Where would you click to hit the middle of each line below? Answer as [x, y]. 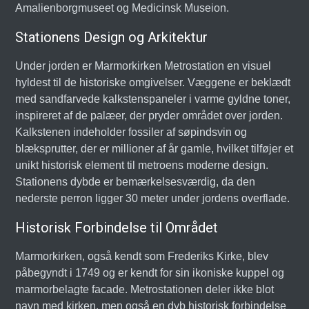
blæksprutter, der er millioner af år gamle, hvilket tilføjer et [154, 149]
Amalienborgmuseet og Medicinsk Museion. [122, 8]
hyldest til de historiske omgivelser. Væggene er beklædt [153, 82]
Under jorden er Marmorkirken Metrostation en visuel [143, 66]
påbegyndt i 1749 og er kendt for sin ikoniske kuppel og [150, 273]
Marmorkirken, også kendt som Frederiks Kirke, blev [142, 256]
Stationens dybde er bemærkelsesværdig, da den [136, 182]
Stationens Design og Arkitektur [112, 37]
